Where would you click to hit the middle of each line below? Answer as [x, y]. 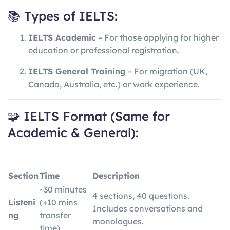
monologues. [118, 222]
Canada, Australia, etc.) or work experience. [114, 84]
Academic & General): [73, 133]
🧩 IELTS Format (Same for [89, 116]
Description [116, 176]
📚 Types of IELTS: [63, 16]
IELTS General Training [77, 72]
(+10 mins [59, 203]
